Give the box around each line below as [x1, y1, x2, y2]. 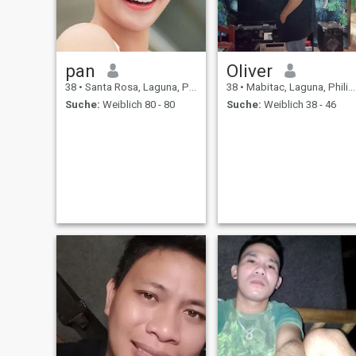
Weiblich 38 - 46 [261, 99, 336, 111]
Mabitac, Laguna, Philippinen [243, 80, 348, 93]
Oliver [226, 60, 273, 81]
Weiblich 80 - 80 [99, 99, 175, 111]
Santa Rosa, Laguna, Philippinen [82, 80, 189, 93]
